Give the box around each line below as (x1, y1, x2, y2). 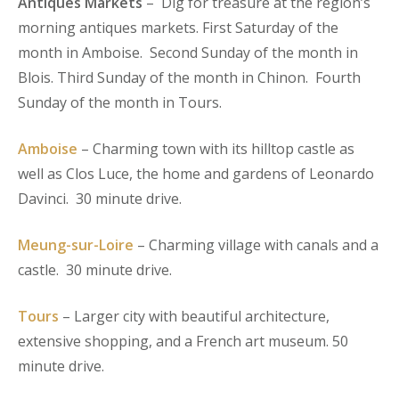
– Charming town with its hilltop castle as (77, 138, 354, 159)
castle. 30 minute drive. (18, 259, 172, 280)
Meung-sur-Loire (18, 234, 134, 255)
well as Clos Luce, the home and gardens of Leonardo (18, 163, 374, 183)
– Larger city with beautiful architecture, (59, 305, 330, 326)
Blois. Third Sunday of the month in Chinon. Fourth (18, 67, 361, 87)
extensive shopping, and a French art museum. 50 (18, 330, 348, 351)
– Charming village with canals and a (134, 234, 379, 255)
